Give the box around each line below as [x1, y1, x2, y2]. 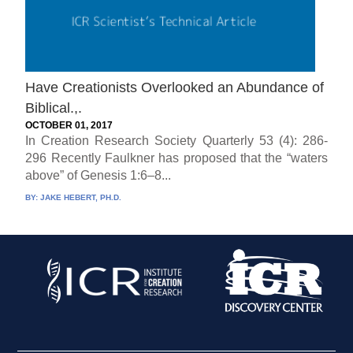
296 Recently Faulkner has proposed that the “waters [25, 150, 328, 165]
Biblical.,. [25, 99, 83, 116]
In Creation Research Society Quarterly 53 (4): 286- [25, 133, 328, 147]
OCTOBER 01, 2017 [25, 119, 113, 131]
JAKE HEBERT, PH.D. [40, 192, 122, 202]
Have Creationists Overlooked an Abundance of [25, 79, 325, 95]
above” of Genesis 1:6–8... [25, 168, 172, 182]
